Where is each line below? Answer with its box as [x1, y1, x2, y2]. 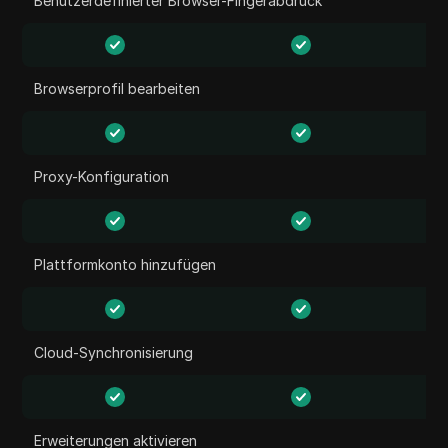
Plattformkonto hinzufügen [34, 256, 217, 273]
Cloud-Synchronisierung [34, 344, 194, 361]
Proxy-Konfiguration [34, 168, 170, 185]
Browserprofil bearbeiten [34, 80, 201, 97]
